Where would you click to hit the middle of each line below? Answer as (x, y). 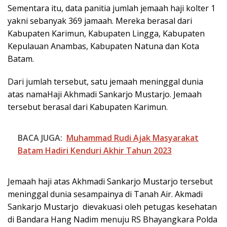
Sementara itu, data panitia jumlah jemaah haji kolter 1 (111, 8)
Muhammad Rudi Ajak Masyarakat (133, 138)
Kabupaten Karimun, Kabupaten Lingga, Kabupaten (106, 33)
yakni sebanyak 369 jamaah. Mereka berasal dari (100, 21)
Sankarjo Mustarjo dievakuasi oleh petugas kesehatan (112, 206)
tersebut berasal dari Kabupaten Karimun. (88, 107)
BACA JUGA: (40, 138)
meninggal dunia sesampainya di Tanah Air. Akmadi (105, 194)
